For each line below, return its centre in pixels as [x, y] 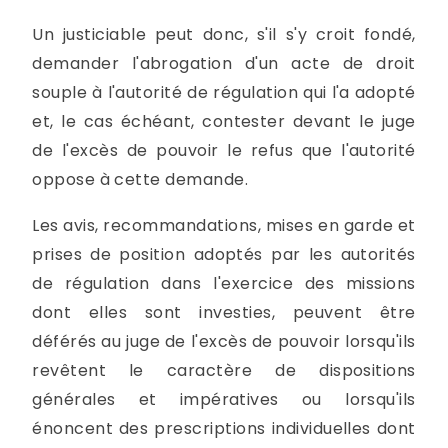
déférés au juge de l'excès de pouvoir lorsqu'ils [224, 342]
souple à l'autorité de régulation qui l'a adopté [224, 92]
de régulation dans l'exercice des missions [224, 284]
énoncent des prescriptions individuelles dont [224, 429]
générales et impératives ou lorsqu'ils [224, 400]
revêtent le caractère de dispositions [224, 371]
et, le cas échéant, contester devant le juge [224, 121]
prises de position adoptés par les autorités [224, 255]
